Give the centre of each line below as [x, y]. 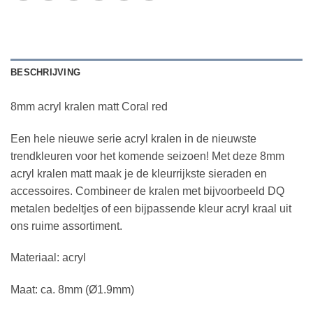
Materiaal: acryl [48, 258]
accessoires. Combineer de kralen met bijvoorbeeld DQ [147, 191]
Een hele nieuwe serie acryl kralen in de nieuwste [133, 138]
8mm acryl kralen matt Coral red [89, 106]
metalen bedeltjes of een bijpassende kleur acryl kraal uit [151, 208]
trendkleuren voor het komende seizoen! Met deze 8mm [147, 156]
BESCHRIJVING [46, 72]
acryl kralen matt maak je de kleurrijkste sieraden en [139, 173]
